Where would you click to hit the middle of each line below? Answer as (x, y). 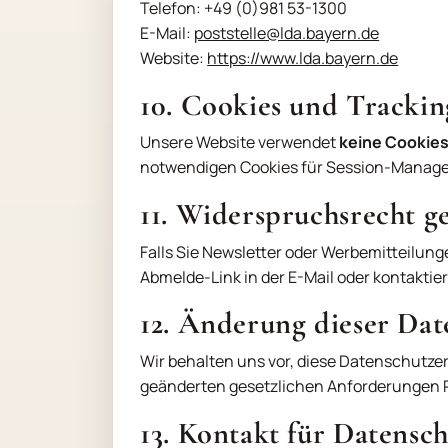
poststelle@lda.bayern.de (287, 33)
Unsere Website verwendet (240, 142)
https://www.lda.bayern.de (303, 58)
